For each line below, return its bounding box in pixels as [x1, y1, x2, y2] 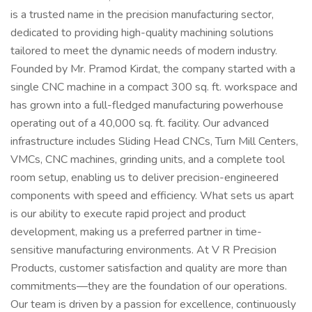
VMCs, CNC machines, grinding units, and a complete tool [10, 152, 285, 167]
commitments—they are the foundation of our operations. [10, 279, 287, 294]
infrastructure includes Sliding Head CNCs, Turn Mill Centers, [10, 134, 298, 149]
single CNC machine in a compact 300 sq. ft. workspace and [10, 79, 297, 95]
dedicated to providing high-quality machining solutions [10, 25, 274, 40]
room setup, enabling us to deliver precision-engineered [10, 170, 279, 185]
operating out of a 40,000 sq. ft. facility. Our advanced [10, 116, 269, 131]
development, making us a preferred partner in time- [10, 224, 262, 240]
